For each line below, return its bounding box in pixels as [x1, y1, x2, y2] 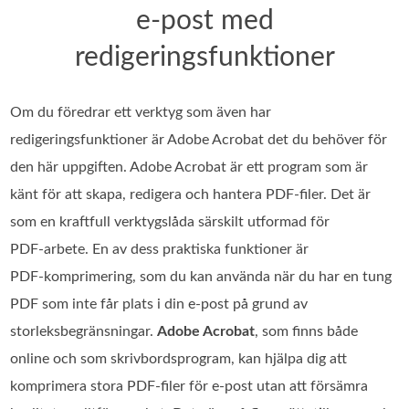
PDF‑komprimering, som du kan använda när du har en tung [10, 268, 393, 284]
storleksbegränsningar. [10, 323, 158, 339]
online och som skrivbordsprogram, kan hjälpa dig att [10, 351, 348, 366]
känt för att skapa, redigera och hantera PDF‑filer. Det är [10, 186, 372, 202]
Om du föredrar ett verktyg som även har [10, 104, 272, 120]
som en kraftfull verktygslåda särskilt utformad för [10, 214, 330, 229]
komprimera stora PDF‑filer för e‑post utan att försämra [10, 378, 369, 393]
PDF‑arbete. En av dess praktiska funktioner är [10, 241, 309, 257]
